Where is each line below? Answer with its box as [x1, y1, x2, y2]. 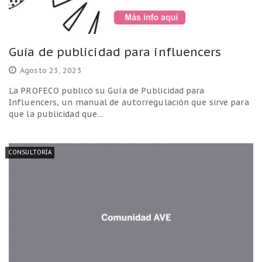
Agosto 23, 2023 [20, 65, 82, 75]
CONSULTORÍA [8, 148, 52, 156]
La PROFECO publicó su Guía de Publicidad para [9, 85, 205, 96]
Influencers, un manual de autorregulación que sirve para [9, 96, 249, 108]
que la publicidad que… [9, 108, 104, 119]
